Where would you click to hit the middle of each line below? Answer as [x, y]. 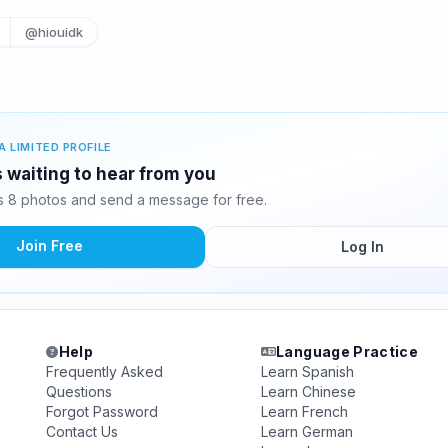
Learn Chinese [308, 391]
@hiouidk [54, 32]
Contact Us [82, 431]
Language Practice [347, 351]
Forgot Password [102, 411]
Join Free [49, 245]
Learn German [306, 431]
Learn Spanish [307, 371]
